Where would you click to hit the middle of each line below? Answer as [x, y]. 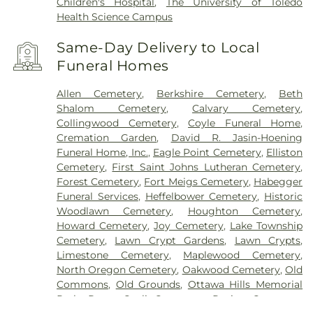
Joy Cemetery [189, 226]
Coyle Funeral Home [245, 123]
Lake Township [266, 226]
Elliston [285, 153]
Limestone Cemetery [113, 255]
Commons [83, 285]
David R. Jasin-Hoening [237, 138]
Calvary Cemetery [247, 109]
